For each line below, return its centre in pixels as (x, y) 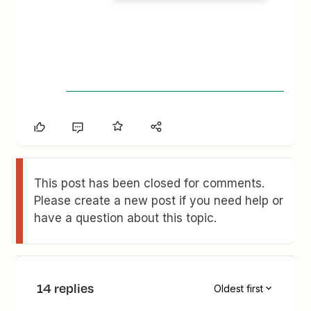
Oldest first (238, 288)
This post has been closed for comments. (150, 184)
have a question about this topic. (126, 218)
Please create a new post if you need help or (159, 201)
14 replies (66, 288)
